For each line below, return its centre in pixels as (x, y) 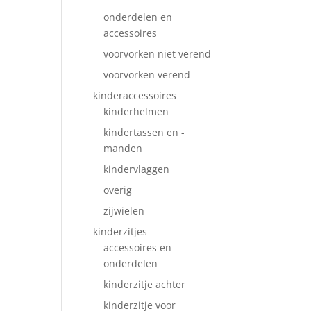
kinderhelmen (136, 111)
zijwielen (124, 211)
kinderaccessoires (135, 95)
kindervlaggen (137, 169)
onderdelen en (138, 17)
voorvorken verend (147, 75)
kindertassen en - (144, 132)
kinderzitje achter (145, 284)
